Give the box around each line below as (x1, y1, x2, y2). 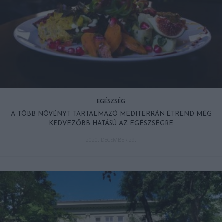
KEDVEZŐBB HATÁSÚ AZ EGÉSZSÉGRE (49, 120, 173, 127)
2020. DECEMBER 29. (86, 135, 136, 143)
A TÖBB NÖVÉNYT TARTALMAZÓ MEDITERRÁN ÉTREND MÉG (10, 111, 212, 117)
